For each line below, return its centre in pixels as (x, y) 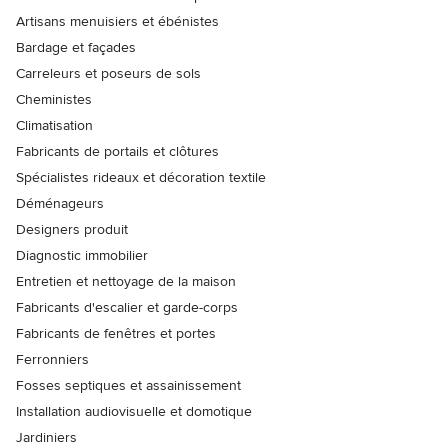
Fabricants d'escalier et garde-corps (127, 308)
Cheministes (54, 100)
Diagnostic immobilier (82, 256)
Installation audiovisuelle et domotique (134, 412)
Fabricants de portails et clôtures (117, 152)
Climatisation (54, 126)
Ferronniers (52, 360)
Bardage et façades (76, 48)
